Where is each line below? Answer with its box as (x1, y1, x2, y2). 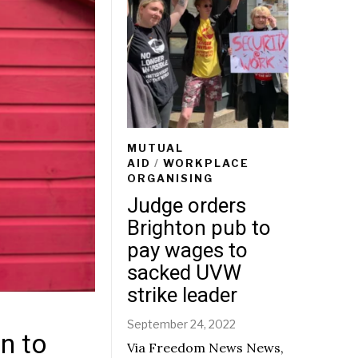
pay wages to (127, 238, 248, 263)
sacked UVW (127, 261, 241, 285)
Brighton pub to (127, 216, 271, 241)
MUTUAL (127, 141, 184, 154)
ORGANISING (127, 171, 213, 185)
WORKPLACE (163, 156, 249, 169)
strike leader (127, 283, 237, 308)
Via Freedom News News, (127, 340, 284, 356)
